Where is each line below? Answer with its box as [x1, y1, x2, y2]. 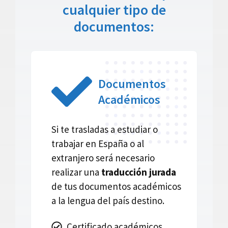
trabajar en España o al [51, 137, 144, 150]
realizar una [51, 166, 101, 179]
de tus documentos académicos [51, 180, 181, 193]
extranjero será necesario [51, 152, 155, 164]
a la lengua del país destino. [51, 194, 164, 207]
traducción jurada [101, 166, 176, 179]
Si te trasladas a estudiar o [51, 123, 158, 136]
